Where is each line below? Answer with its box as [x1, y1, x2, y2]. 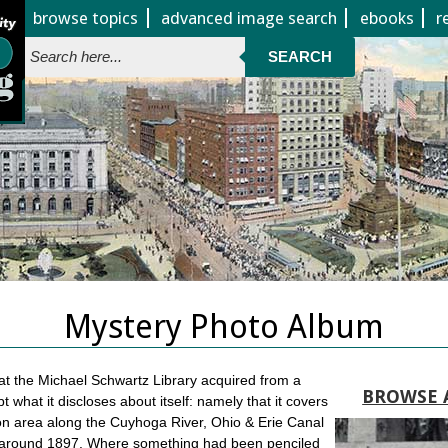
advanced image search [160, 8, 337, 29]
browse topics [33, 8, 139, 29]
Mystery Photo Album [63, 308, 384, 347]
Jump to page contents [157, 2, 291, 17]
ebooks [359, 8, 414, 29]
